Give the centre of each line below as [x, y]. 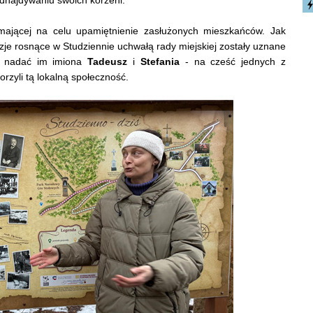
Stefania [160, 61]
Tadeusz [108, 61]
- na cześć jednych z [233, 61]
